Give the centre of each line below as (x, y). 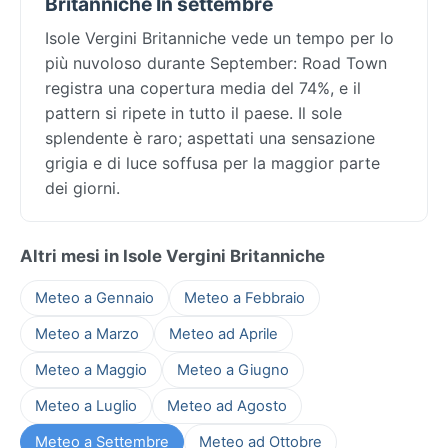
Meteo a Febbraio (244, 297)
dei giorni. (82, 187)
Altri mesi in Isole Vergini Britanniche (172, 255)
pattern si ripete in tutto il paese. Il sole (193, 112)
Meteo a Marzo (87, 333)
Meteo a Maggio (91, 369)
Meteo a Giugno (233, 369)
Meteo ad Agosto (227, 405)
